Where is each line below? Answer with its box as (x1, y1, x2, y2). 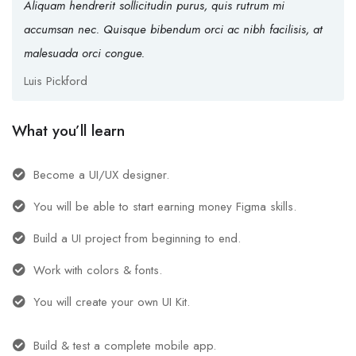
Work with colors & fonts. (33, 261, 162, 280)
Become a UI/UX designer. (33, 166, 169, 184)
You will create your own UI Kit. (33, 293, 190, 311)
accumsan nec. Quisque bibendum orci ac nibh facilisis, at (24, 21, 323, 39)
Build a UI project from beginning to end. (33, 230, 241, 248)
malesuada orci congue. (24, 44, 145, 63)
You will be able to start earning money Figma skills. (33, 198, 296, 216)
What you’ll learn (12, 120, 125, 142)
